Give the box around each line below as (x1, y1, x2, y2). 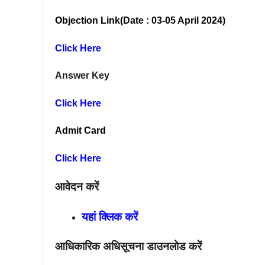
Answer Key (55, 70, 109, 80)
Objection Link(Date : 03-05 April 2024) (55, 15, 225, 25)
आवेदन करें (55, 180, 99, 193)
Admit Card (55, 125, 106, 135)
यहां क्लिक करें (82, 210, 138, 223)
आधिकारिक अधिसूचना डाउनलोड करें (55, 240, 202, 253)
